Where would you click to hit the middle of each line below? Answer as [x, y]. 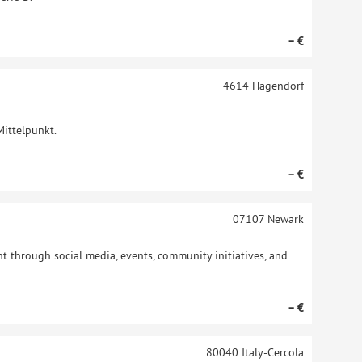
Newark [284, 219]
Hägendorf [276, 86]
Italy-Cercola [271, 352]
